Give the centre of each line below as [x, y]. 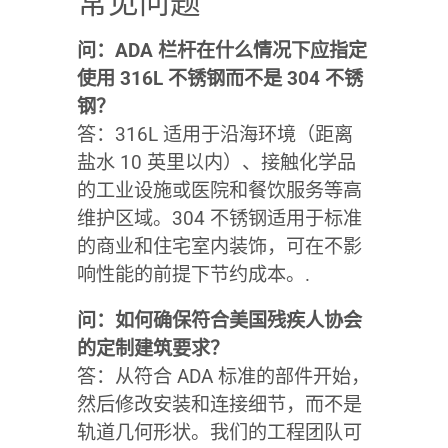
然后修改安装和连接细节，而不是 [219, 404]
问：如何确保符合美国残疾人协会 [219, 320]
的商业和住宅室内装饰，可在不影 [219, 246]
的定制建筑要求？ [152, 348]
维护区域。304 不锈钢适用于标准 [219, 218]
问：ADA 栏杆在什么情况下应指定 [221, 50]
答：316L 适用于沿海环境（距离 [214, 134]
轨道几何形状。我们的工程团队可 [219, 432]
